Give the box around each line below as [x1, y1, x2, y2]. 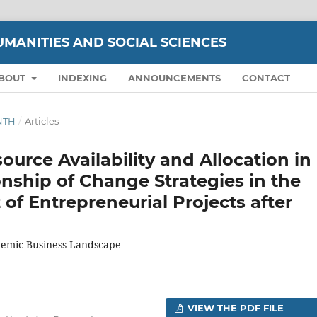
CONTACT [241, 71, 290, 83]
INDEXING [57, 71, 107, 83]
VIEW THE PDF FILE [185, 301, 284, 313]
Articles [24, 115, 59, 127]
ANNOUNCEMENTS [127, 71, 221, 83]
